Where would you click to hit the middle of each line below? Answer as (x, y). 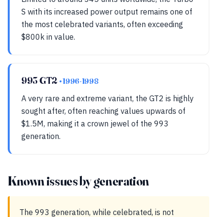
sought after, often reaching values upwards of (103, 111)
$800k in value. (48, 37)
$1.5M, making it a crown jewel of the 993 (95, 124)
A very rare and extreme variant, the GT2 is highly (108, 98)
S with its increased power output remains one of (107, 12)
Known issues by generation (79, 181)
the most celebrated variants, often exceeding (102, 24)
